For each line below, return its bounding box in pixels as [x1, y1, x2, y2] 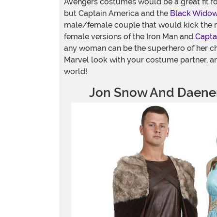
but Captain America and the [64, 9, 170, 18]
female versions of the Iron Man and [64, 32, 195, 41]
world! [64, 67, 87, 76]
